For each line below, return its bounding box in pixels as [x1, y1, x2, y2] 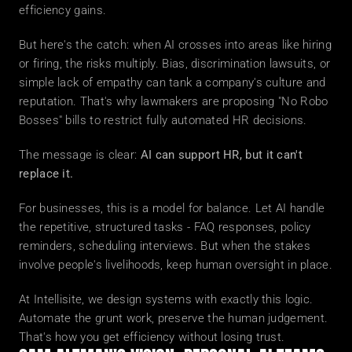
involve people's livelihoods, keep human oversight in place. [19, 258, 332, 272]
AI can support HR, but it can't [140, 148, 302, 162]
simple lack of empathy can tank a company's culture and [19, 75, 326, 90]
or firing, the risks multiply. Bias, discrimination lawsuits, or [19, 57, 331, 71]
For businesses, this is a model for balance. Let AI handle [19, 201, 325, 215]
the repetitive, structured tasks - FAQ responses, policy [19, 220, 311, 234]
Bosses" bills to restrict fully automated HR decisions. [19, 113, 307, 127]
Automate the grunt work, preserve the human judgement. [19, 311, 328, 325]
